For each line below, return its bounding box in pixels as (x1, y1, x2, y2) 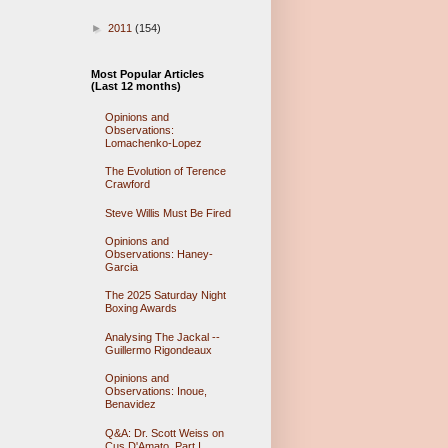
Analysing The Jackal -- (104, 330, 220, 343)
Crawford (104, 178, 150, 191)
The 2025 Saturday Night (104, 289, 226, 302)
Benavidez (104, 398, 156, 411)
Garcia (104, 261, 138, 273)
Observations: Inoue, (104, 385, 207, 398)
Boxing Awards (104, 302, 177, 315)
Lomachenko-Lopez (104, 136, 202, 149)
